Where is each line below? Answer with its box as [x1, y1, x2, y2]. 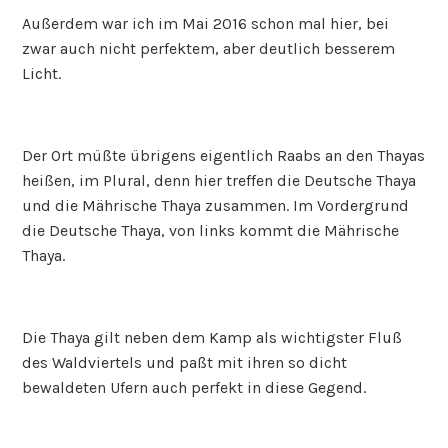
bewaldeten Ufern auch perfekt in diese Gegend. [22, 377, 367, 397]
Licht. [22, 63, 62, 83]
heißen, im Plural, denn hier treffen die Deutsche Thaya [22, 170, 417, 190]
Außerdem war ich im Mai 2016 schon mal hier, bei [22, 13, 390, 33]
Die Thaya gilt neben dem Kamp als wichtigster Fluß [22, 327, 403, 347]
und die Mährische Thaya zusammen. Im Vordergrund [22, 195, 410, 215]
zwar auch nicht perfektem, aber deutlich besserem [22, 38, 396, 58]
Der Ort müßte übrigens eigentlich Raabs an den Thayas [22, 145, 426, 165]
